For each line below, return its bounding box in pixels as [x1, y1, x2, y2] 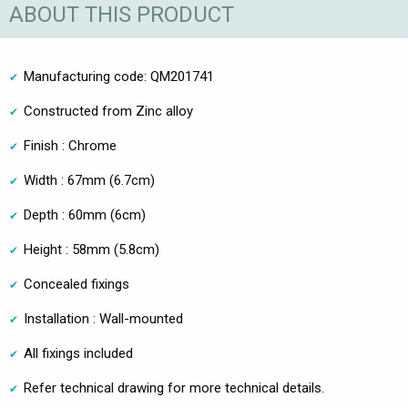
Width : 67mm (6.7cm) [24, 172, 155, 189]
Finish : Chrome [24, 138, 117, 155]
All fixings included [24, 345, 133, 362]
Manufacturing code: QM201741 [24, 68, 214, 86]
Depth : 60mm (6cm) [24, 207, 146, 224]
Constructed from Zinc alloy [24, 103, 193, 120]
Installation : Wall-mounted [24, 311, 183, 328]
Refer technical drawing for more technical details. [24, 380, 324, 397]
